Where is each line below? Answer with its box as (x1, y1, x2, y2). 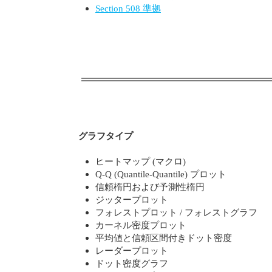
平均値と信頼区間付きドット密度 (95, 232, 232, 243)
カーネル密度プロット (95, 219, 186, 230)
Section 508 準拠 (95, 2, 161, 13)
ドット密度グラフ (95, 257, 168, 268)
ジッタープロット (95, 194, 168, 205)
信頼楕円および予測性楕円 (95, 181, 205, 192)
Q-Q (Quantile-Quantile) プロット (95, 168, 226, 179)
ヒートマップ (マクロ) (95, 155, 186, 166)
